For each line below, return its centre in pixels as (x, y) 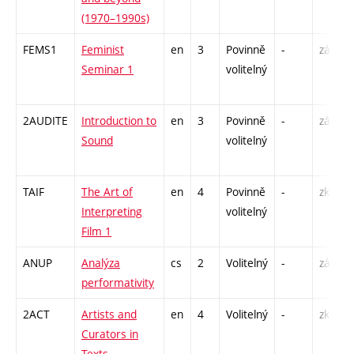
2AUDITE (45, 121)
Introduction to (119, 121)
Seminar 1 (107, 70)
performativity (118, 283)
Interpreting (112, 212)
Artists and (109, 314)
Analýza (101, 263)
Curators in (110, 334)
